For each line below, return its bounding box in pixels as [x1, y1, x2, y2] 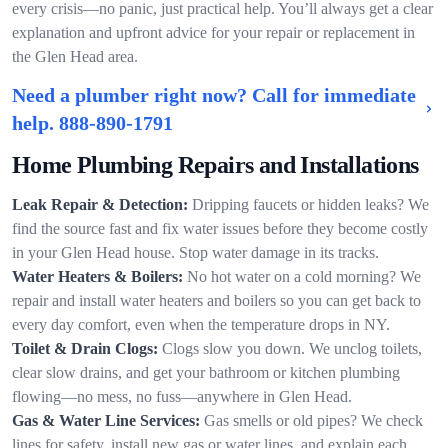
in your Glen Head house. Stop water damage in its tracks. [12, 244, 379, 261]
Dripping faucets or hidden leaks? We [192, 196, 429, 213]
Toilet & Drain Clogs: [12, 340, 158, 357]
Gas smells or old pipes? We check [204, 412, 423, 429]
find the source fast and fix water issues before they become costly [12, 220, 428, 237]
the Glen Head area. [12, 48, 138, 65]
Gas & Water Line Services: [12, 412, 200, 429]
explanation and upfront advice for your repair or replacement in [12, 24, 415, 41]
